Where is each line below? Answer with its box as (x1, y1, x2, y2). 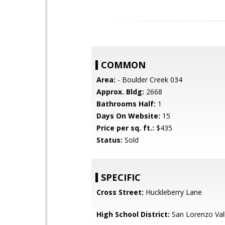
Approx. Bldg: (96, 87, 144, 96)
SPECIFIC (101, 171, 141, 183)
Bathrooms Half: (96, 99, 156, 108)
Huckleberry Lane (144, 187, 202, 197)
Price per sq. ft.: (96, 123, 154, 133)
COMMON (101, 59, 146, 71)
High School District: (96, 209, 170, 219)
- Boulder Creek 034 (116, 75, 182, 84)
